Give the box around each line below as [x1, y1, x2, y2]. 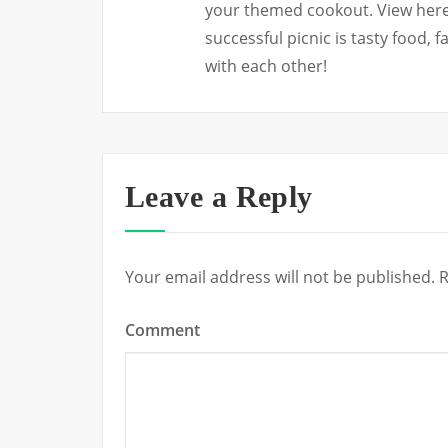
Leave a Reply [125, 180, 313, 214]
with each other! [205, 55, 327, 78]
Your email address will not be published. [125, 266, 435, 289]
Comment [125, 319, 200, 342]
